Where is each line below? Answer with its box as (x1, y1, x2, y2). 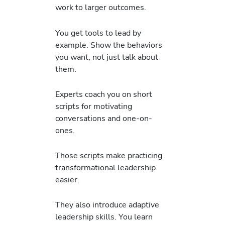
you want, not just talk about (55, 51, 158, 63)
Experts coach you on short (55, 88, 152, 100)
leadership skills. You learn (55, 211, 153, 223)
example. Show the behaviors (55, 39, 162, 51)
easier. (55, 174, 79, 186)
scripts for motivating (55, 100, 132, 112)
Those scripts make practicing (55, 150, 162, 162)
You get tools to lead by (55, 27, 141, 39)
